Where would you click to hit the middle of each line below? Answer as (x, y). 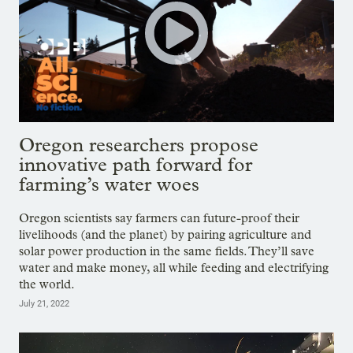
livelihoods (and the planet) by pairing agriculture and (165, 235)
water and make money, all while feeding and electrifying (174, 268)
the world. (47, 284)
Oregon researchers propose (139, 144)
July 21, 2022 (44, 304)
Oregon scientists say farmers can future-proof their (159, 218)
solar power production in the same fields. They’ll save (167, 251)
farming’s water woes (109, 184)
